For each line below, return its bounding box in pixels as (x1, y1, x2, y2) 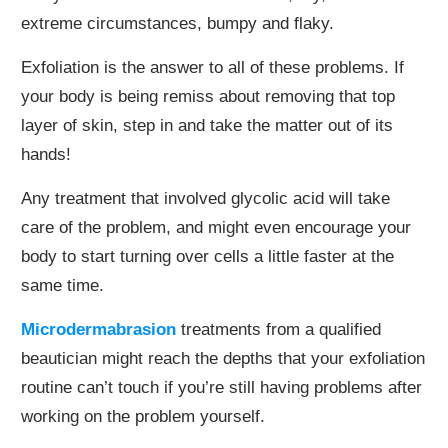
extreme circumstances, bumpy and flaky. (21, 14, 334, 34)
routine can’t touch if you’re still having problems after (21, 378, 422, 398)
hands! (21, 145, 71, 165)
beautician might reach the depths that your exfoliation (21, 349, 425, 369)
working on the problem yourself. (21, 407, 265, 427)
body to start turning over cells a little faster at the (21, 247, 394, 267)
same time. (21, 276, 104, 296)
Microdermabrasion (21, 320, 181, 340)
